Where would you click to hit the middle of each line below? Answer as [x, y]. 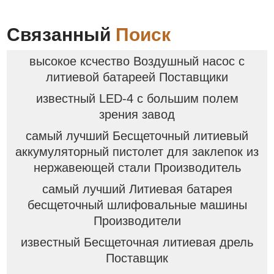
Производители [137, 220]
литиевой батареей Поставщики [137, 77]
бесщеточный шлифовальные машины [137, 205]
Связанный [61, 35]
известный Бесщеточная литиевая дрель [137, 242]
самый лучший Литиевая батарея [137, 189]
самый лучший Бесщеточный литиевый [137, 135]
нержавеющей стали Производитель [137, 167]
